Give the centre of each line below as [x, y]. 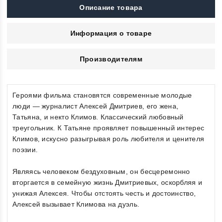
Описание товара [111, 8]
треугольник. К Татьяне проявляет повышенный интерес [109, 128]
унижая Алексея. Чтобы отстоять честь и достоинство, [104, 194]
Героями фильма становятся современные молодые [102, 95]
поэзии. [25, 150]
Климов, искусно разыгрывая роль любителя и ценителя [109, 139]
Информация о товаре [111, 33]
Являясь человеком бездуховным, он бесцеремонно [101, 172]
